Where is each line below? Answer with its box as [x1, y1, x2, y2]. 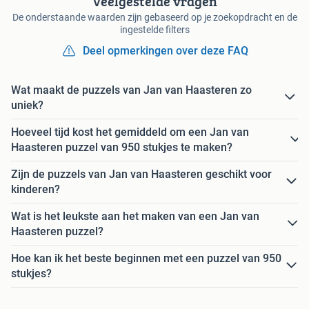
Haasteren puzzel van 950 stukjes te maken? [11, 140, 232, 154]
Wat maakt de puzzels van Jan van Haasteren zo [11, 83, 252, 97]
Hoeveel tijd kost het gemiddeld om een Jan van [11, 125, 249, 139]
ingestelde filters [119, 23, 190, 35]
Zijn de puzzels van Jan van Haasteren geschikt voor [11, 167, 272, 181]
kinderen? [11, 182, 60, 196]
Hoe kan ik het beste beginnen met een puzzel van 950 [11, 251, 281, 265]
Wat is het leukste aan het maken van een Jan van [11, 209, 259, 223]
